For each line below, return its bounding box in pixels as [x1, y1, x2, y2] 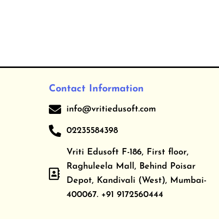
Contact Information [48, 84, 144, 94]
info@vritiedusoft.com [66, 105, 156, 114]
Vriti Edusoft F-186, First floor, [66, 148, 189, 157]
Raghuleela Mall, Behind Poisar [66, 162, 196, 172]
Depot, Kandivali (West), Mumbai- [66, 176, 206, 186]
